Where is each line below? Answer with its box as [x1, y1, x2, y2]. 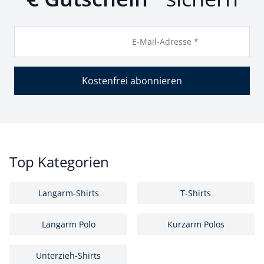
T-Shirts [180, 187, 211, 199]
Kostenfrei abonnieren [82, 74, 182, 87]
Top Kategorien [9, 152, 109, 171]
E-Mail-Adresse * [132, 36, 199, 47]
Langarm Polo [41, 219, 95, 230]
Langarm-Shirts [38, 187, 99, 199]
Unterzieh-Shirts [36, 250, 101, 261]
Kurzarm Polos [167, 219, 225, 230]
